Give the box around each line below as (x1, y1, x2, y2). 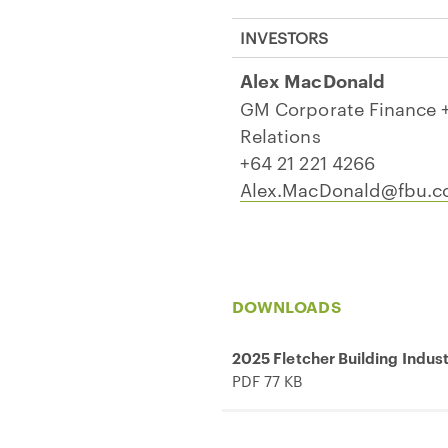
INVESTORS (240, 26, 328, 48)
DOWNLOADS (232, 294, 341, 317)
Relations (240, 121, 321, 147)
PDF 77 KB (232, 369, 303, 391)
